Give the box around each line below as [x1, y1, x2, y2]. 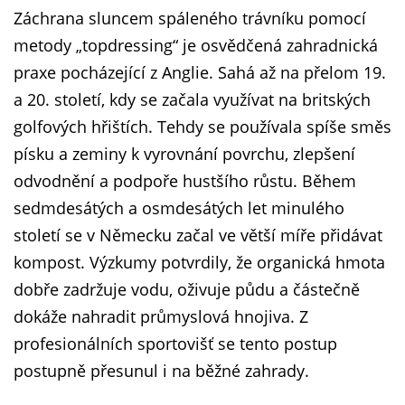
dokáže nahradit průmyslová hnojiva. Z [14, 306, 308, 327]
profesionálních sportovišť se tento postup [14, 333, 337, 354]
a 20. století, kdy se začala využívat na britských [14, 89, 371, 110]
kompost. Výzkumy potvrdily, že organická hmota [14, 251, 385, 273]
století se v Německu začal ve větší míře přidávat [14, 224, 382, 246]
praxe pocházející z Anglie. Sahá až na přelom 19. [14, 61, 386, 83]
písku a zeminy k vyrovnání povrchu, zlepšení [14, 143, 355, 165]
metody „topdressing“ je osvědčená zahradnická [14, 34, 378, 56]
